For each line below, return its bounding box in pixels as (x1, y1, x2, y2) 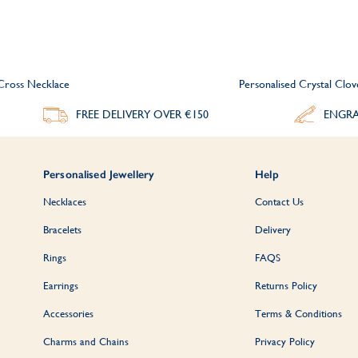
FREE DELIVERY (76, 107, 153, 121)
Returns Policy (255, 279, 318, 292)
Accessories (43, 307, 93, 320)
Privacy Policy (255, 335, 316, 348)
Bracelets (43, 223, 82, 236)
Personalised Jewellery (43, 167, 155, 181)
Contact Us (255, 195, 304, 208)
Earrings (43, 279, 78, 292)
